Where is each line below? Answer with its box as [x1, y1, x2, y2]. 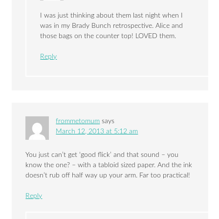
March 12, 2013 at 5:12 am [56, 128, 138, 135]
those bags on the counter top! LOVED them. [40, 33, 176, 40]
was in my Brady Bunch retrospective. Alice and [40, 22, 183, 30]
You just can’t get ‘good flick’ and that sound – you [25, 152, 179, 159]
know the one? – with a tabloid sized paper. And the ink [25, 162, 193, 169]
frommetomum [56, 118, 100, 125]
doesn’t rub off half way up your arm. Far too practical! [25, 172, 191, 179]
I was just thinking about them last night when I [40, 12, 183, 20]
